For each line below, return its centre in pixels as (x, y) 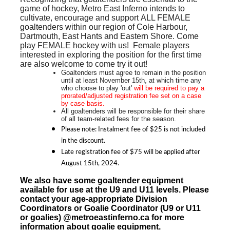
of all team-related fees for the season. (119, 119)
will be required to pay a (168, 88)
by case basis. (83, 104)
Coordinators (47, 208)
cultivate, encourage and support (80, 18)
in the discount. (83, 140)
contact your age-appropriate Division (94, 199)
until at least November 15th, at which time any (131, 81)
